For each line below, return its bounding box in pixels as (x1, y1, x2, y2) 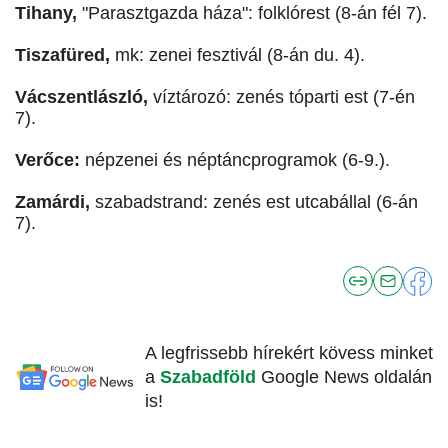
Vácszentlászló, (15, 87, 153, 108)
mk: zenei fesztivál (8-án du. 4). (115, 45, 365, 66)
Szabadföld (160, 367, 261, 388)
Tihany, (15, 3, 77, 24)
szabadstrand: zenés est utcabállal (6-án (95, 192, 418, 213)
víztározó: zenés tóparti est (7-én (153, 87, 415, 108)
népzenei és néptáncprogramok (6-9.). (80, 150, 390, 171)
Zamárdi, (15, 192, 95, 213)
